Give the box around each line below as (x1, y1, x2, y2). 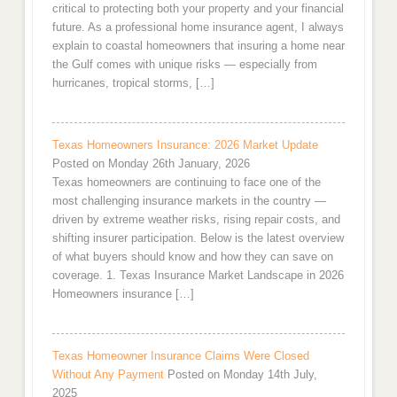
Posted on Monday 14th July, (167, 367, 317, 381)
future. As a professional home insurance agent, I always (51, 19, 344, 34)
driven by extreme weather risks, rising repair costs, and (51, 212, 340, 226)
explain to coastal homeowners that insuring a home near (51, 38, 345, 52)
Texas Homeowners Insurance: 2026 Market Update (51, 137, 318, 152)
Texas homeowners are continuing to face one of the (51, 175, 321, 189)
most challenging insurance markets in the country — (51, 193, 326, 207)
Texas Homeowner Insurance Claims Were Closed (51, 348, 309, 362)
